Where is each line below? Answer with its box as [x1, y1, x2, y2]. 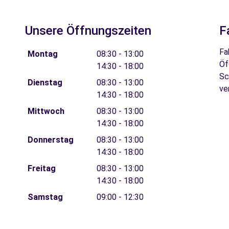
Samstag [27, 192, 63, 202]
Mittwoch [27, 106, 64, 116]
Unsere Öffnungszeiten [25, 24, 151, 38]
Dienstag [27, 78, 62, 87]
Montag [27, 49, 58, 59]
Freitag [27, 164, 56, 173]
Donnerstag [27, 135, 74, 145]
